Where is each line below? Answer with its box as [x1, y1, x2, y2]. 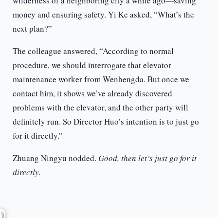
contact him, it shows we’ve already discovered [12, 88, 172, 99]
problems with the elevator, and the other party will [12, 102, 188, 113]
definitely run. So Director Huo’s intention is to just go [12, 116, 199, 127]
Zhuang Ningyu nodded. [12, 152, 98, 164]
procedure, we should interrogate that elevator [12, 59, 171, 71]
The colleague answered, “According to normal [12, 45, 174, 57]
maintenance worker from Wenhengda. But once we [12, 73, 189, 85]
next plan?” [12, 23, 52, 35]
